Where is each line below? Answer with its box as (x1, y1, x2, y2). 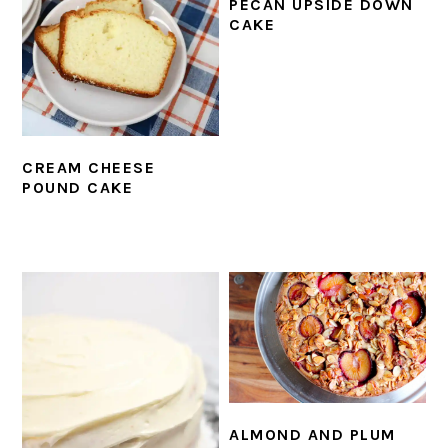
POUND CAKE (22, 178, 134, 198)
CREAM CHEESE (22, 158, 156, 178)
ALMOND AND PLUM (229, 425, 396, 445)
